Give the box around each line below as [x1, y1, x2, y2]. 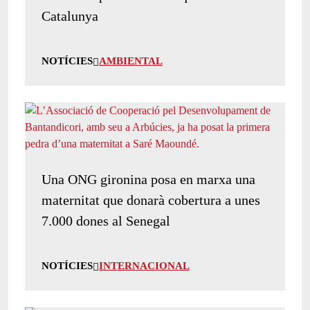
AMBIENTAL [99, 55, 163, 67]
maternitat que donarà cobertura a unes [42, 192, 260, 208]
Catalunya [42, 8, 98, 24]
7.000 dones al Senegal [42, 213, 170, 229]
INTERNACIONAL [99, 260, 190, 272]
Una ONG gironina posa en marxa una [42, 172, 255, 188]
